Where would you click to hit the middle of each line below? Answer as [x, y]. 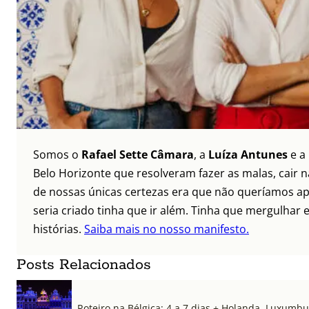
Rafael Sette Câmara [138, 155]
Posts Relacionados [84, 265]
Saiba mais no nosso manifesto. [167, 229]
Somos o [57, 155]
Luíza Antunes [248, 155]
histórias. [59, 229]
